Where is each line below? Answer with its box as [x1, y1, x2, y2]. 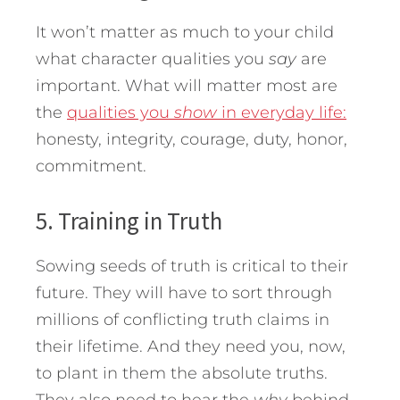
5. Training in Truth [36, 205, 222, 237]
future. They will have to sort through [36, 283, 332, 304]
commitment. [36, 156, 146, 177]
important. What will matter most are [36, 76, 337, 96]
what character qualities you [36, 49, 269, 70]
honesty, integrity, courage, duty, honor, [36, 129, 347, 150]
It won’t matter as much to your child [36, 22, 334, 43]
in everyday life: [217, 103, 346, 123]
